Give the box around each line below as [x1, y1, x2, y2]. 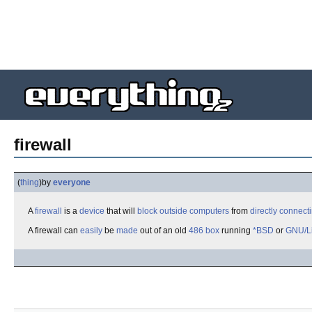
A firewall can [28, 226, 80, 235]
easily [80, 226, 102, 235]
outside [159, 206, 187, 216]
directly [250, 206, 277, 216]
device [79, 206, 104, 216]
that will [104, 206, 137, 216]
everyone [53, 178, 91, 187]
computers [189, 206, 229, 216]
